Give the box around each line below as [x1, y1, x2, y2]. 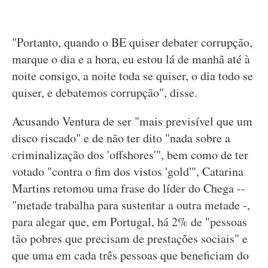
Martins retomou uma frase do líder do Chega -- [12, 180, 245, 197]
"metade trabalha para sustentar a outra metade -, [12, 197, 250, 214]
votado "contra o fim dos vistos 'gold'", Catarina [12, 163, 243, 180]
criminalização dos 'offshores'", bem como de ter [12, 147, 248, 163]
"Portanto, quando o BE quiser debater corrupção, [12, 34, 252, 51]
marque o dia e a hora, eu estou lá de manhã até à [12, 51, 250, 68]
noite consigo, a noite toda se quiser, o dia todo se [12, 68, 253, 84]
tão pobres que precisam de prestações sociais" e [12, 230, 248, 247]
